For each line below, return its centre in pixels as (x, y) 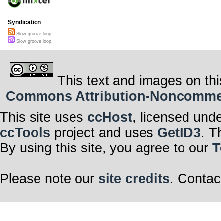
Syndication (24, 22)
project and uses (104, 132)
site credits (134, 178)
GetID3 (179, 132)
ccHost (110, 117)
